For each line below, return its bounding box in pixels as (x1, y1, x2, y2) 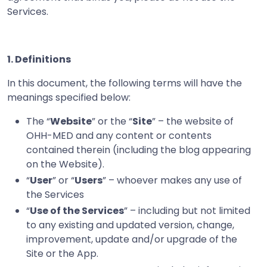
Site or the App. (26, 247, 98, 261)
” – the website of (152, 114, 234, 128)
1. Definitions (7, 52, 71, 66)
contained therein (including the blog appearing (26, 143, 251, 157)
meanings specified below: (7, 91, 131, 104)
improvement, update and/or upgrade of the (26, 232, 237, 247)
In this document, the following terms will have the (7, 76, 242, 90)
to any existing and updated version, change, (26, 218, 234, 232)
